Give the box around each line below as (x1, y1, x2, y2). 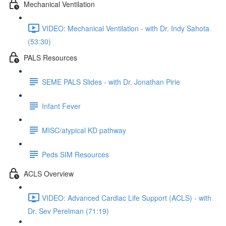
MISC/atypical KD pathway (42, 125, 126, 135)
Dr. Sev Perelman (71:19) (28, 206, 109, 216)
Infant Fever (42, 100, 81, 111)
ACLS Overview (24, 168, 74, 179)
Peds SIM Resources (42, 149, 109, 159)
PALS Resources (24, 52, 77, 63)
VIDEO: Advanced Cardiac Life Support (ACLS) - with (42, 192, 211, 203)
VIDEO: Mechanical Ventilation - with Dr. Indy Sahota (42, 23, 209, 33)
